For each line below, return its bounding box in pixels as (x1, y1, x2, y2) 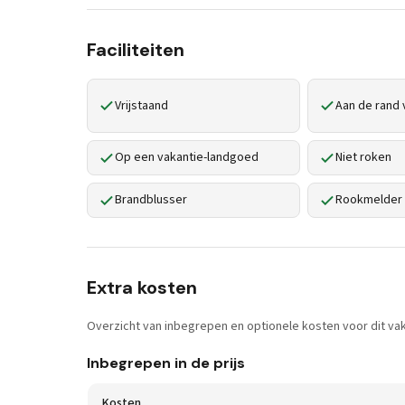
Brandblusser (115, 191, 187, 209)
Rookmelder (335, 191, 402, 209)
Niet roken (335, 148, 391, 166)
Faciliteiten (87, 38, 184, 61)
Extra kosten (87, 276, 197, 299)
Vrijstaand (115, 96, 168, 115)
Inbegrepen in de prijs (87, 353, 245, 372)
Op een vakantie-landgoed (115, 148, 259, 166)
